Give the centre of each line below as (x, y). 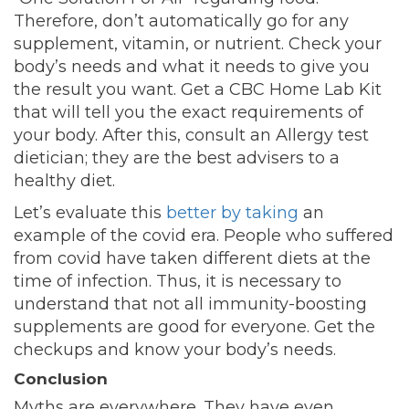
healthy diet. (64, 181)
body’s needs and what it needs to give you (192, 67)
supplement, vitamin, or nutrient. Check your (198, 44)
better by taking (232, 213)
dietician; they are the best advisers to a (177, 158)
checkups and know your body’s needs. (175, 350)
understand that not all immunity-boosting (190, 304)
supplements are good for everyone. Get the (194, 327)
